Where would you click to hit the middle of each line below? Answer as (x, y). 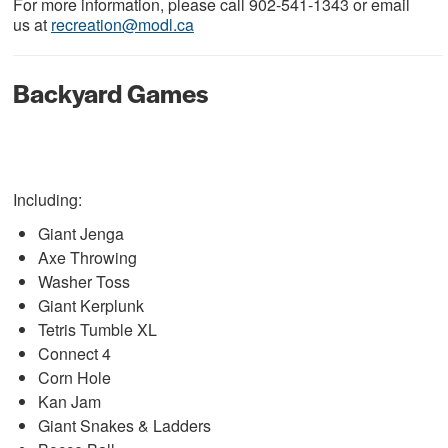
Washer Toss (83, 281)
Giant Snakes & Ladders (124, 425)
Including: (47, 199)
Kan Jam (69, 401)
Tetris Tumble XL (97, 329)
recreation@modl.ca (122, 24)
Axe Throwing (87, 257)
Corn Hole (74, 377)
